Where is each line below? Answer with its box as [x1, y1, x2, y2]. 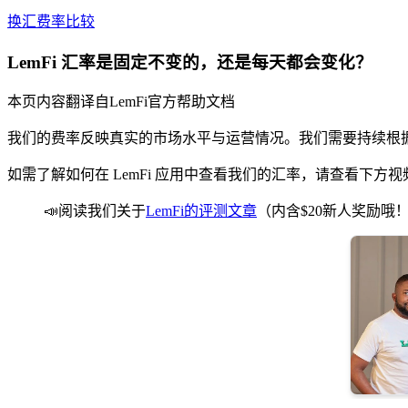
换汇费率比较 [7, 14, 95, 29]
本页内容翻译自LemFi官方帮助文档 [7, 94, 235, 110]
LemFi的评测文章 [146, 203, 257, 219]
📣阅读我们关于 [44, 203, 146, 219]
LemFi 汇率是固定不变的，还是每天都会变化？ [7, 52, 372, 72]
